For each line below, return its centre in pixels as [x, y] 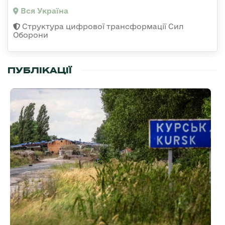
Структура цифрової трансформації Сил [102, 26]
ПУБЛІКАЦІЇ [40, 70]
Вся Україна [43, 11]
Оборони [31, 35]
